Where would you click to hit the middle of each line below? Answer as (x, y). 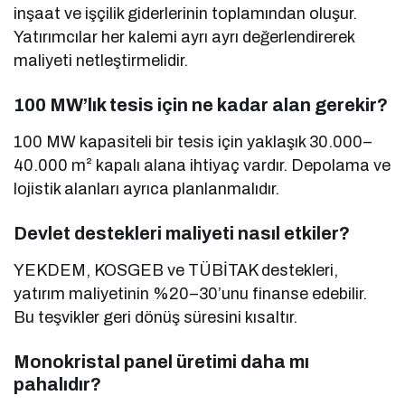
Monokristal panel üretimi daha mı (161, 362)
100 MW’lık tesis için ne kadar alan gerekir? (201, 105)
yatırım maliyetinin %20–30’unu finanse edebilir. (191, 294)
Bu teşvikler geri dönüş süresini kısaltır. (156, 318)
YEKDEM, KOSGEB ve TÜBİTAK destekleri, (176, 271)
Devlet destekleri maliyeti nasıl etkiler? (182, 234)
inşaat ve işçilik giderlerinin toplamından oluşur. (186, 14)
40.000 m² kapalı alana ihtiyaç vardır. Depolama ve (202, 166)
